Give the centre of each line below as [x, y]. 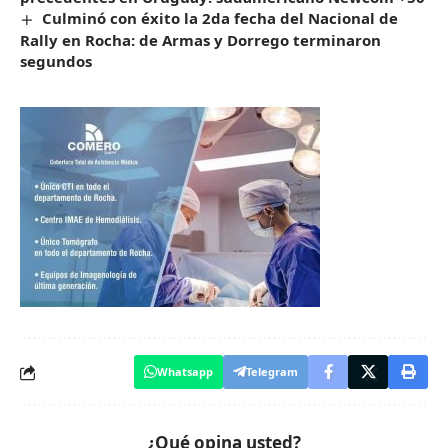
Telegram [272, 372]
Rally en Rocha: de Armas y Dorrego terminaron [200, 40]
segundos [56, 61]
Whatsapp [185, 372]
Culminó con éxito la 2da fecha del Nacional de [220, 18]
